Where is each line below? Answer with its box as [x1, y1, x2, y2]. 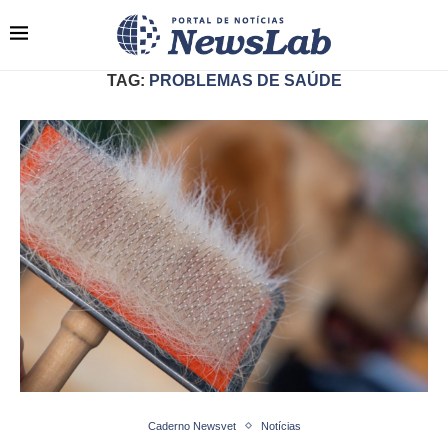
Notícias [260, 419, 301, 432]
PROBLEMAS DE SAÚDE [148, 71, 342, 89]
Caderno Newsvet [147, 419, 236, 432]
